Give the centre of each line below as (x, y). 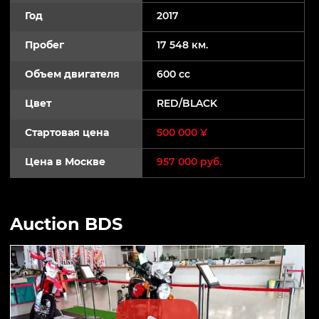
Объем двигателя (72, 74)
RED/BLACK (187, 103)
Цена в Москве (65, 161)
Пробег (45, 45)
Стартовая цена (67, 132)
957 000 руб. (189, 161)
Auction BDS (66, 224)
